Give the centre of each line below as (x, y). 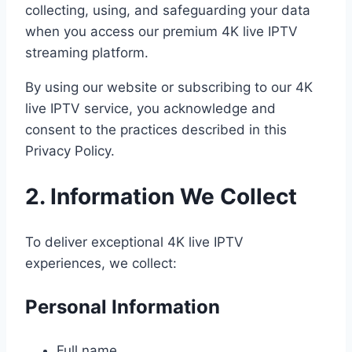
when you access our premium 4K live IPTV (161, 32)
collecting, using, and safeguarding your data (168, 11)
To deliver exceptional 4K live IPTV (134, 242)
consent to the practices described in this (156, 130)
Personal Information (123, 306)
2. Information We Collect (161, 197)
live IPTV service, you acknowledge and (150, 109)
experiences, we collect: (101, 263)
